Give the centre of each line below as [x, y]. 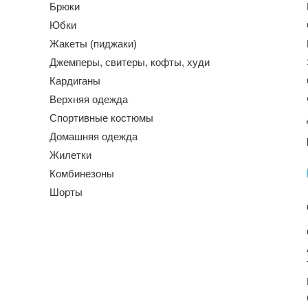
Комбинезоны [82, 173]
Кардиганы [75, 80]
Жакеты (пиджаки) [93, 43]
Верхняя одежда [89, 99]
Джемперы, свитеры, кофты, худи [130, 62]
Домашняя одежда [93, 136]
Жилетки [70, 155]
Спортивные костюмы [101, 118]
